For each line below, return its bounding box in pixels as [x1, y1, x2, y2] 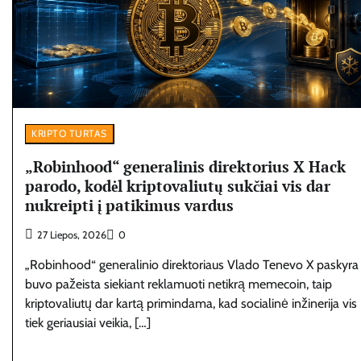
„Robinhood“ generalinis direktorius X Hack [25, 156, 346, 177]
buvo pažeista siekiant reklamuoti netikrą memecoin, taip [25, 276, 332, 293]
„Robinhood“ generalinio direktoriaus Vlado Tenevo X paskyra [25, 257, 359, 273]
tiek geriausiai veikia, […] [25, 315, 151, 331]
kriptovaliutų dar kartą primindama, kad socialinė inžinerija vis [25, 296, 357, 312]
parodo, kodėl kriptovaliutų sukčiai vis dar [25, 176, 330, 197]
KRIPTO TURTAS [31, 127, 107, 140]
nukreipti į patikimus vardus [25, 195, 234, 216]
